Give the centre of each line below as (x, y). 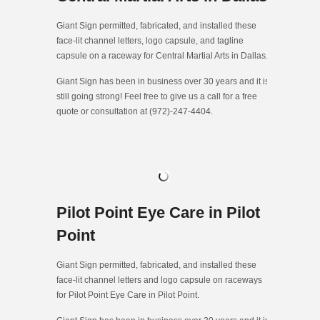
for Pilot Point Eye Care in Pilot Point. (128, 295)
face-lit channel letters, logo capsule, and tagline (150, 40)
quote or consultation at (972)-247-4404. (135, 111)
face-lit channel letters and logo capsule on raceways (159, 280)
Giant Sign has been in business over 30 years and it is (163, 81)
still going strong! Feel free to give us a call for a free (157, 96)
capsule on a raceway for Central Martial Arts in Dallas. (162, 55)
